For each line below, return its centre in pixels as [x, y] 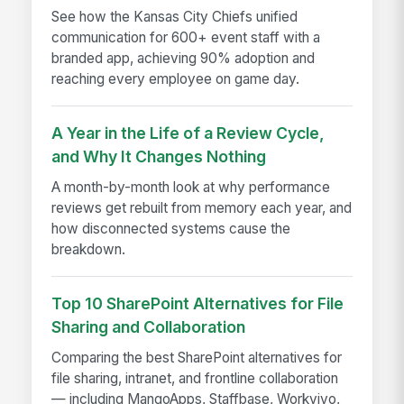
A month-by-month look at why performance [191, 187]
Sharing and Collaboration [149, 327]
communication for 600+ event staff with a [186, 37]
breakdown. [89, 249]
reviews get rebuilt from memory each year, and [202, 207]
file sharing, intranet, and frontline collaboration [195, 378]
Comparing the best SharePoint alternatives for [197, 357]
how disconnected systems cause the [171, 228]
